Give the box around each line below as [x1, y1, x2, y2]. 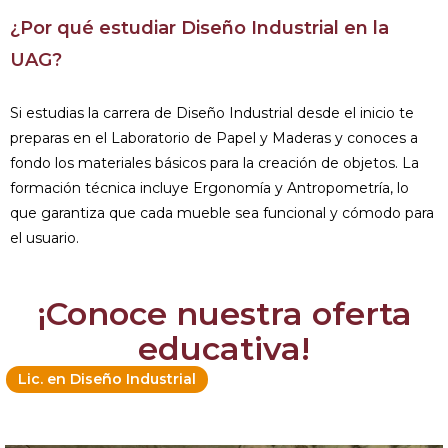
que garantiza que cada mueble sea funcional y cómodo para [10, 203, 434, 222]
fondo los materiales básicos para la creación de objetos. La [10, 153, 419, 172]
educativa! [138, 328, 310, 368]
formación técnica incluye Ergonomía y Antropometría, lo [10, 178, 409, 197]
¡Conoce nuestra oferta [36, 293, 412, 333]
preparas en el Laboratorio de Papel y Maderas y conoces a [10, 128, 418, 147]
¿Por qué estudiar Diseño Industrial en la [10, 16, 389, 39]
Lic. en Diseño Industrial [18, 369, 196, 388]
